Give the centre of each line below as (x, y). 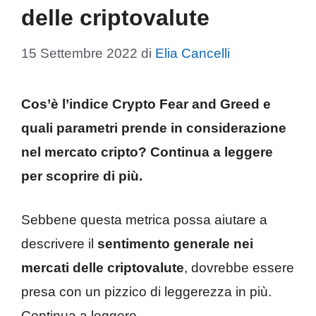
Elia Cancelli (193, 53)
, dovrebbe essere (239, 268)
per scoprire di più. (82, 176)
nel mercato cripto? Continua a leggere (147, 152)
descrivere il (59, 244)
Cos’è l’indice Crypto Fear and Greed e (146, 104)
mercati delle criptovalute (103, 268)
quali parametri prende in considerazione (154, 128)
